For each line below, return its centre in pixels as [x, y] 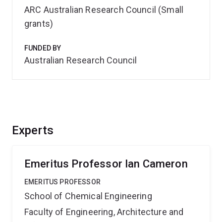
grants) [39, 24]
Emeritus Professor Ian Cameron [106, 164]
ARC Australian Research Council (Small [104, 10]
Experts [33, 130]
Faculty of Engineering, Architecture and [104, 212]
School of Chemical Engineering [88, 196]
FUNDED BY [43, 48]
